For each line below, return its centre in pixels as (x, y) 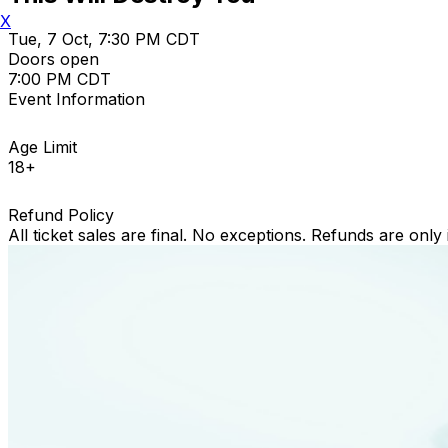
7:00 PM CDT (59, 78)
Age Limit (42, 146)
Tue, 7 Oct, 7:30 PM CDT (104, 38)
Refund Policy (61, 214)
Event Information (76, 98)
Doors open (53, 58)
